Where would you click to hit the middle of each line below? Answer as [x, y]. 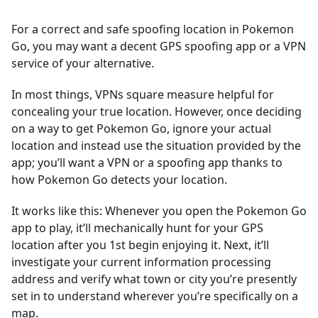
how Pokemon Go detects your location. [119, 180]
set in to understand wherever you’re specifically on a [155, 296]
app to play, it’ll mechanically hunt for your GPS [137, 228]
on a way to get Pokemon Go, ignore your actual [141, 128]
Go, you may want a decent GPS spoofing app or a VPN [159, 46]
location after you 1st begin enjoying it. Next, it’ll [140, 245]
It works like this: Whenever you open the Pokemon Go [159, 211]
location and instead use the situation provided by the [156, 146]
